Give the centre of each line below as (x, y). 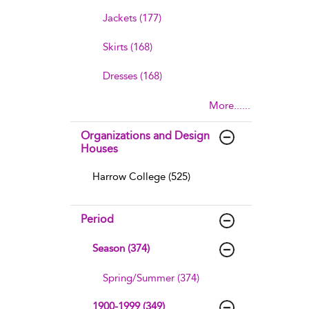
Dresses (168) (132, 76)
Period (97, 219)
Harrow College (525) (141, 177)
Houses (99, 149)
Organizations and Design (145, 136)
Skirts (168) (128, 47)
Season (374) (121, 248)
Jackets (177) (132, 18)
